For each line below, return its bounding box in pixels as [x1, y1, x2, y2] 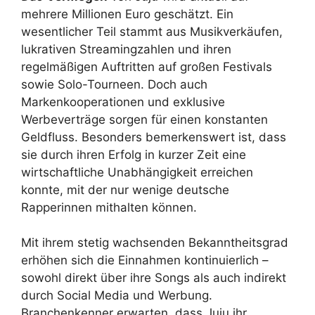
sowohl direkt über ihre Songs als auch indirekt [21, 271, 286, 285]
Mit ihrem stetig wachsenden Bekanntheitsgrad [21, 236, 288, 250]
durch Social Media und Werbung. [21, 288, 212, 303]
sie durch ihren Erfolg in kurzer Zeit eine [21, 147, 246, 162]
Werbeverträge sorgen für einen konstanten [21, 112, 268, 127]
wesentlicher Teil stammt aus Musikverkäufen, [21, 24, 283, 39]
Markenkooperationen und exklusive [21, 94, 225, 109]
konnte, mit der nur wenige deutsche [21, 182, 229, 197]
